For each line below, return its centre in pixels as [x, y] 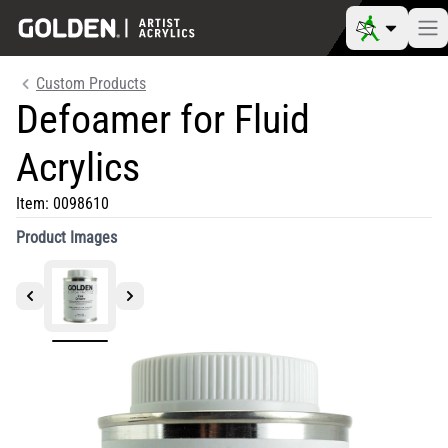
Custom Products [91, 83]
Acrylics [78, 167]
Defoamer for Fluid [163, 119]
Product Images [66, 237]
